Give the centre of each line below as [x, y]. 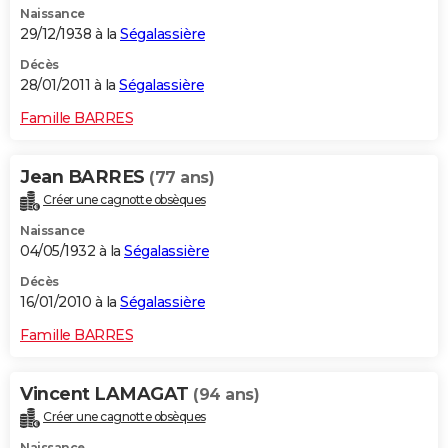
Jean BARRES [84, 177]
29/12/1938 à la [70, 34]
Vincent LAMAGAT [106, 394]
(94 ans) [226, 395]
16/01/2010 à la [70, 302]
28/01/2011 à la [69, 85]
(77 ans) [181, 178]
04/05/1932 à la [72, 251]
